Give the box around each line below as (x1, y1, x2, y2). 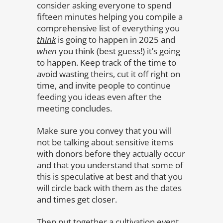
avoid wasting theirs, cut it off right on (37, 68, 180, 80)
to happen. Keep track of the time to (37, 57, 176, 68)
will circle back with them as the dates (37, 182, 182, 194)
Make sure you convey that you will (37, 125, 172, 136)
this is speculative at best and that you (37, 171, 183, 182)
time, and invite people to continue (37, 80, 171, 91)
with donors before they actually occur (37, 148, 185, 159)
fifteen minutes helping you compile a (37, 11, 183, 22)
